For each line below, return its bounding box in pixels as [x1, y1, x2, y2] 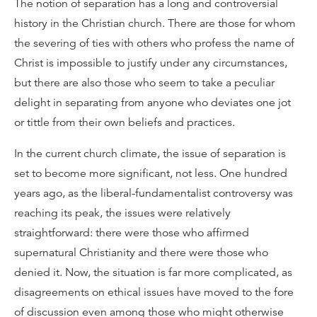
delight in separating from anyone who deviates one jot [14, 96, 291, 110]
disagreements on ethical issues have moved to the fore [14, 285, 294, 299]
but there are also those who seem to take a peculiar [14, 76, 275, 90]
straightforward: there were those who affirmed [14, 226, 249, 240]
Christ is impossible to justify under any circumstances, [14, 56, 287, 70]
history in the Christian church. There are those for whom [14, 16, 296, 30]
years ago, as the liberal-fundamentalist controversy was [14, 186, 293, 200]
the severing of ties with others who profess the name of [14, 36, 294, 50]
